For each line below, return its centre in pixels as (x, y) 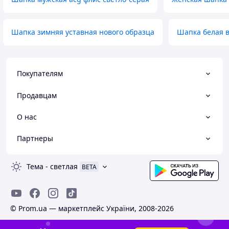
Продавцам (37, 95)
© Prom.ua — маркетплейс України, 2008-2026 (92, 208)
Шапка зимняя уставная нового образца (83, 32)
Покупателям (40, 74)
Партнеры (35, 138)
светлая (64, 166)
